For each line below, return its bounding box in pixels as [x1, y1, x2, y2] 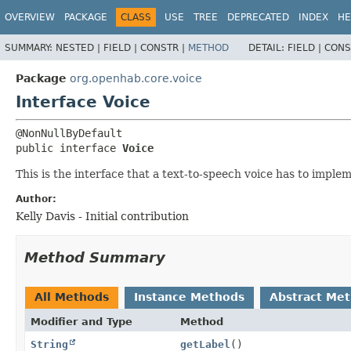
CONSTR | [140, 42, 188, 53]
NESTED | [56, 42, 103, 53]
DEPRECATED [227, 12, 289, 23]
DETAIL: [248, 42, 288, 53]
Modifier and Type [31, 315, 132, 327]
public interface [16, 141, 122, 154]
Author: [16, 193, 56, 204]
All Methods [34, 290, 109, 303]
